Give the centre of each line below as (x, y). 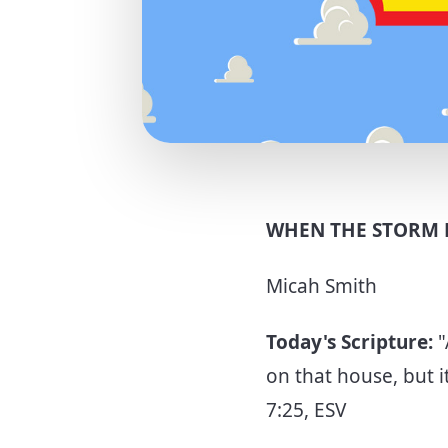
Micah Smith (324, 286)
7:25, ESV (308, 410)
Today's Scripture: (352, 342)
